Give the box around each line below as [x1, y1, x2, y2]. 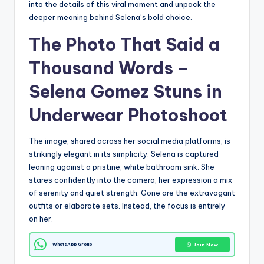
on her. [29, 214, 53, 224]
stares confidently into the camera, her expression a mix [29, 175, 232, 185]
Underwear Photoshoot [29, 104, 227, 127]
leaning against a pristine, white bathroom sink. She [29, 162, 214, 172]
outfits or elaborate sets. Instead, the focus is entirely [29, 201, 225, 211]
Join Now [194, 242, 218, 248]
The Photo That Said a [29, 34, 220, 56]
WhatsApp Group [52, 242, 92, 247]
